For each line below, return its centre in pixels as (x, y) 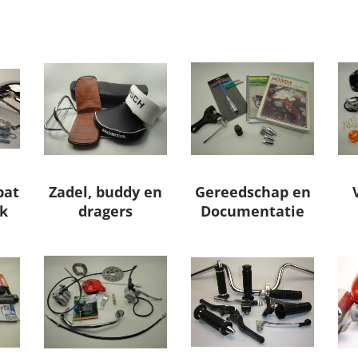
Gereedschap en (253, 192)
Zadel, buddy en (105, 192)
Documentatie (253, 211)
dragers (105, 211)
